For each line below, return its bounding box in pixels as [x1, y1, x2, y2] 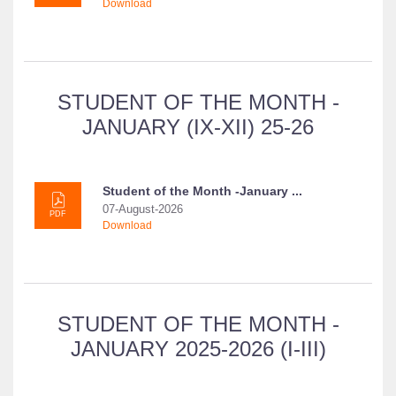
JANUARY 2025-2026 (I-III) [70, 337, 326, 361]
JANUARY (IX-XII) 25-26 [82, 115, 314, 139]
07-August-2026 [103, 202, 183, 216]
